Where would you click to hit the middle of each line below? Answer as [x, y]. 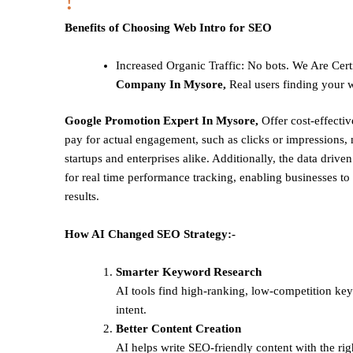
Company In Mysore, [173, 84]
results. [82, 197]
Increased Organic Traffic [178, 65]
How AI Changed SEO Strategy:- [150, 234]
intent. [131, 310]
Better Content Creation [178, 329]
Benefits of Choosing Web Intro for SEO [168, 27]
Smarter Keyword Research [189, 272]
